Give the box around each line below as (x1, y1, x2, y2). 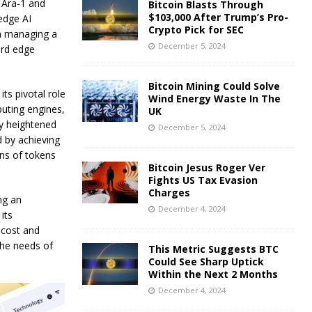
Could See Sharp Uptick (148, 255, 264, 268)
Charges (148, 186, 190, 199)
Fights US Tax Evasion (148, 173, 258, 187)
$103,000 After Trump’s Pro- (148, 10, 288, 24)
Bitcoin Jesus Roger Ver (148, 161, 265, 174)
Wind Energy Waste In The (148, 92, 281, 105)
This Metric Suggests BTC (148, 242, 279, 256)
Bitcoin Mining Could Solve (148, 79, 280, 93)
